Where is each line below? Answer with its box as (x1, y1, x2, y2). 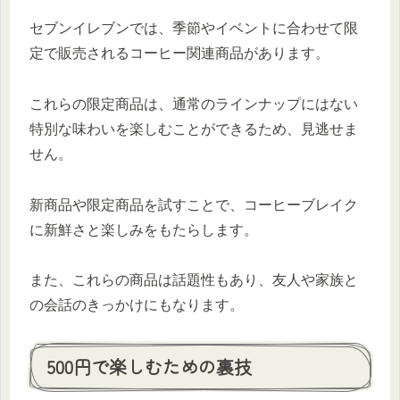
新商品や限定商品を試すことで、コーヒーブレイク (29, 196, 358, 212)
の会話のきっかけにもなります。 (29, 297, 244, 313)
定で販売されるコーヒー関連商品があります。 (29, 45, 329, 61)
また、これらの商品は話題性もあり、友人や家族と (29, 272, 358, 288)
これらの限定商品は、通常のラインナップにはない (29, 96, 358, 112)
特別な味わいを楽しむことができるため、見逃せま (29, 121, 358, 137)
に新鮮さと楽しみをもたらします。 (29, 221, 258, 237)
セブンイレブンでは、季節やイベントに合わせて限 (29, 20, 358, 36)
